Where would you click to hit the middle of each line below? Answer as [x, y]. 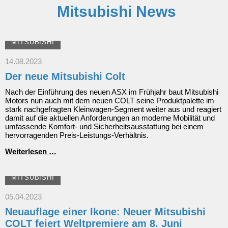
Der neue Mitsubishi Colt [65, 77]
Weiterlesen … [31, 152]
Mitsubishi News [117, 12]
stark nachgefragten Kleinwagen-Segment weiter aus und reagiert [113, 109]
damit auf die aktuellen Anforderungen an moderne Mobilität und [110, 118]
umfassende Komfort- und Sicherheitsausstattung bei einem [104, 127]
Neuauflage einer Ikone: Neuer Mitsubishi [105, 212]
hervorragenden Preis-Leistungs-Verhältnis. [77, 135]
